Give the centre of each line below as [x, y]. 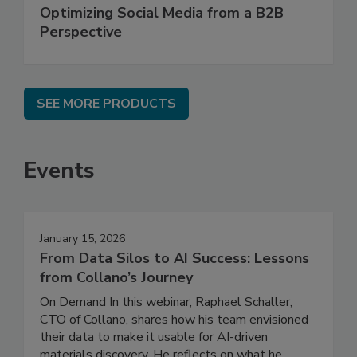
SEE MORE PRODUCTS [106, 104]
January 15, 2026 [82, 239]
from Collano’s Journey [116, 278]
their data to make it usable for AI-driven [154, 337]
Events [59, 171]
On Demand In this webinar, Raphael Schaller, [166, 302]
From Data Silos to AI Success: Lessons [175, 259]
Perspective [81, 32]
